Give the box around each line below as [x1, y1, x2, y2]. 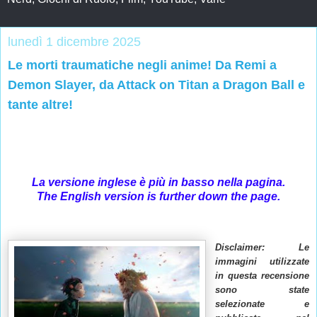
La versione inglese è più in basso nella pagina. [32, 175, 285, 188]
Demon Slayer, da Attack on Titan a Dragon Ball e [8, 78, 305, 93]
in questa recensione [215, 270, 309, 282]
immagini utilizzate [215, 256, 309, 267]
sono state [215, 284, 309, 296]
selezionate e [215, 299, 309, 310]
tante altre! [8, 98, 73, 113]
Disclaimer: [215, 242, 265, 253]
